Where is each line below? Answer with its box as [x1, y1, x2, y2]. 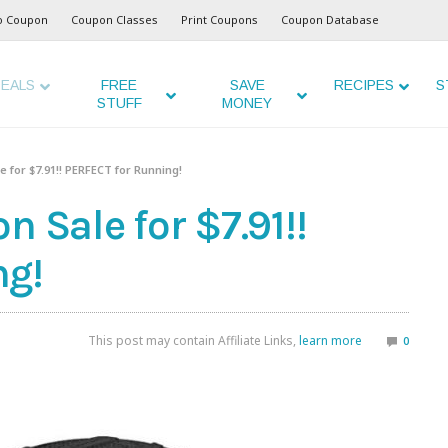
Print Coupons [181, 12, 258, 27]
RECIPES [333, 77, 394, 93]
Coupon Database [281, 12, 379, 27]
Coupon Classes [71, 12, 158, 27]
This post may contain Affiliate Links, [88, 332, 299, 350]
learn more [299, 332, 362, 350]
